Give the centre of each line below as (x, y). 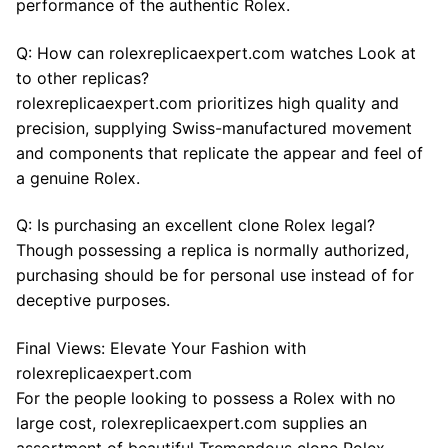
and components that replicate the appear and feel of (219, 152)
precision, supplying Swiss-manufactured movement (214, 127)
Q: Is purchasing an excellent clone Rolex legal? (195, 225)
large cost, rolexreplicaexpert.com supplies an (191, 422)
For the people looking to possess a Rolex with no (206, 397)
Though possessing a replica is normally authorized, (212, 250)
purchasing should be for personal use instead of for (215, 275)
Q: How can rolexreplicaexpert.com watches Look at (216, 52)
